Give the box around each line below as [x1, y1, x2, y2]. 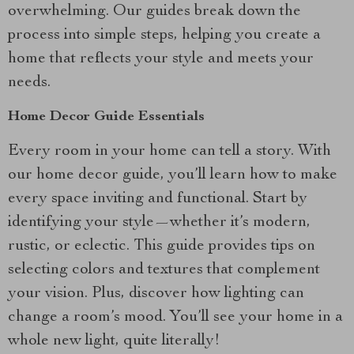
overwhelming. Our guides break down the [8, 4, 301, 20]
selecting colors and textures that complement [8, 262, 320, 278]
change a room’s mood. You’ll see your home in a [8, 310, 343, 326]
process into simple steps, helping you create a [8, 28, 321, 43]
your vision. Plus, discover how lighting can [8, 286, 304, 302]
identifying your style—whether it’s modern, [8, 215, 311, 231]
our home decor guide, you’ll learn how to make [8, 168, 337, 183]
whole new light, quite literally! [8, 333, 220, 349]
